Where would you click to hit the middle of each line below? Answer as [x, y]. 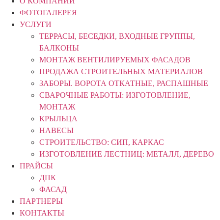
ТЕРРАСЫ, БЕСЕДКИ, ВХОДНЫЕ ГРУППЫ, [117, 36]
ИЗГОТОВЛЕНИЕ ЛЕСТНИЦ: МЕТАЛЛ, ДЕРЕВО [127, 154]
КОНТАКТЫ [42, 213]
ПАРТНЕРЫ [41, 201]
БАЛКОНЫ [59, 48]
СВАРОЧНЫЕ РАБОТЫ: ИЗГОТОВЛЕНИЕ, [115, 95]
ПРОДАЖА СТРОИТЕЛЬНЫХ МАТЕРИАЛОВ [121, 71]
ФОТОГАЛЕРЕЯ [48, 12]
